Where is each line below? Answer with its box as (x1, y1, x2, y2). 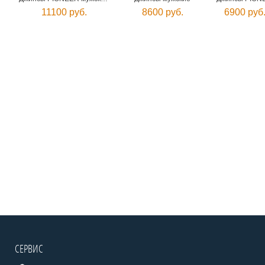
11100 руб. (41, 7, 87, 17)
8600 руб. (142, 7, 183, 17)
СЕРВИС (15, 241, 43, 256)
